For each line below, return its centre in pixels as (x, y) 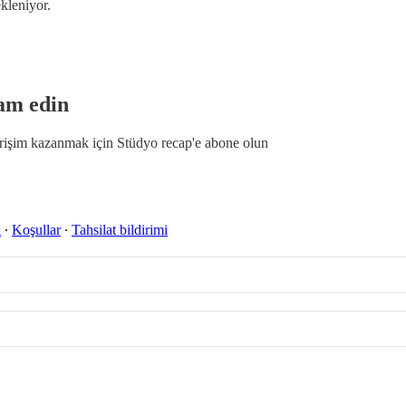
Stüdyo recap (155, 143)
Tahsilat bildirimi (120, 230)
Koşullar (36, 230)
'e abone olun (230, 143)
